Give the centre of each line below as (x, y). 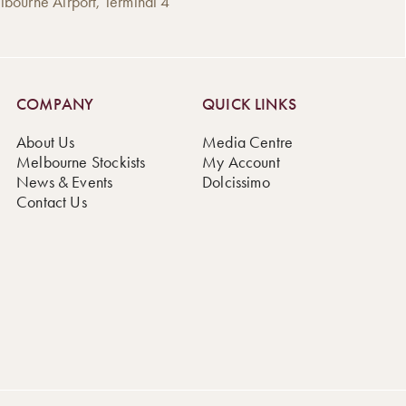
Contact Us (52, 202)
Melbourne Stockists (81, 162)
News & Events (65, 182)
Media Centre (248, 142)
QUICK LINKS (249, 104)
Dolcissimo (236, 182)
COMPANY (55, 104)
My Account (241, 162)
